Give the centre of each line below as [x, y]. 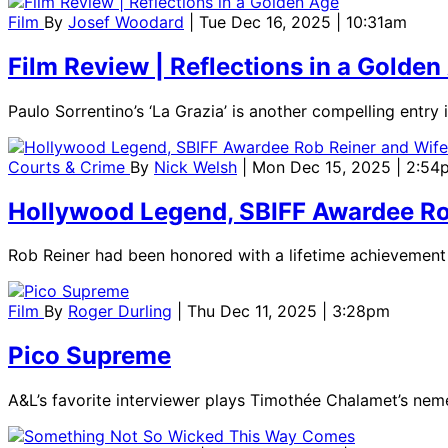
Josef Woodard [126, 21]
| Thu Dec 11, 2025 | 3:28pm [283, 311]
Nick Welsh [195, 166]
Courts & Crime [69, 166]
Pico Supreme [89, 356]
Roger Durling [120, 311]
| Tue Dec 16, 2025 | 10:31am [298, 21]
